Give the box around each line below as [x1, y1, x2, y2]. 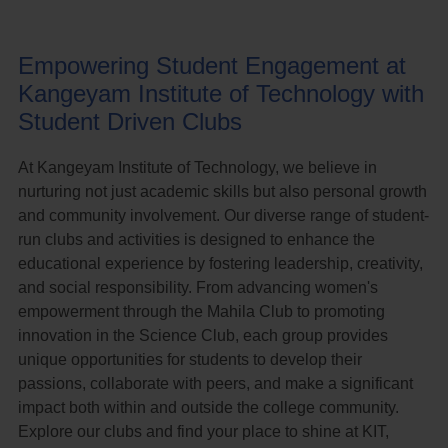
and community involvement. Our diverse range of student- [17, 207, 429, 224]
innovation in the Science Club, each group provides [17, 327, 388, 344]
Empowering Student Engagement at [17, 52, 406, 79]
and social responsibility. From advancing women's [17, 279, 378, 296]
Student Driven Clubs [17, 108, 242, 135]
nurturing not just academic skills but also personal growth [17, 183, 427, 200]
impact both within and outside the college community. [17, 399, 399, 416]
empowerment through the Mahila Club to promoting [17, 303, 385, 320]
